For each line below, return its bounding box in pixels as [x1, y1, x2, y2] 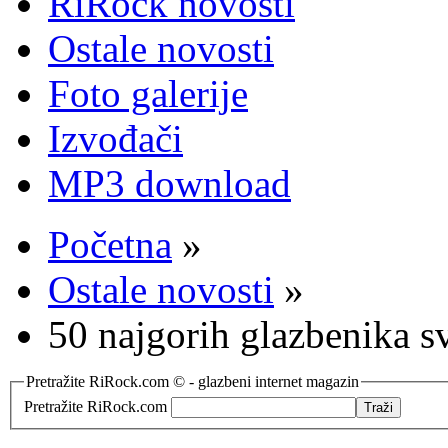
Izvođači [48, 117, 183, 160]
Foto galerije [48, 72, 248, 115]
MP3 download [48, 162, 291, 205]
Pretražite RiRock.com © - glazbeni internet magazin [26, 373, 359, 390]
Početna [48, 223, 172, 266]
